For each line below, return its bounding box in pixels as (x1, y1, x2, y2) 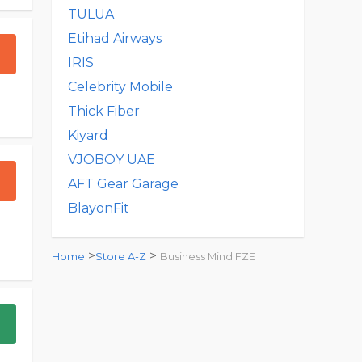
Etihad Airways (68, 31, 162, 46)
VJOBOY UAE (68, 152, 155, 167)
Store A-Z (95, 250, 146, 263)
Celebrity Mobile (68, 79, 173, 95)
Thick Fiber (68, 103, 140, 119)
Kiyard (68, 128, 108, 143)
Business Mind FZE (160, 250, 255, 263)
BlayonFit (68, 200, 129, 216)
